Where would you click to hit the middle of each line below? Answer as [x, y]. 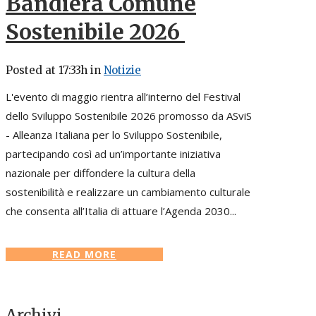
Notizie [122, 70]
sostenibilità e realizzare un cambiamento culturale [128, 192]
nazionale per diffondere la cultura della [101, 172]
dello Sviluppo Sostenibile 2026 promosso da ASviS [129, 115]
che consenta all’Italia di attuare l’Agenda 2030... [121, 211]
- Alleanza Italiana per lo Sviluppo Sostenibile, [114, 134]
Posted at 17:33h [47, 70]
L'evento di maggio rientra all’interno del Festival [123, 96]
